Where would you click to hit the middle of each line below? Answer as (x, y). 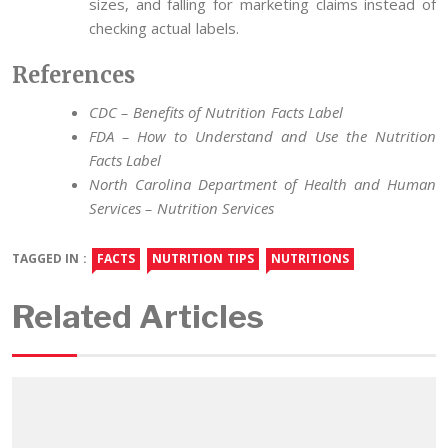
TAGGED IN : (49, 258)
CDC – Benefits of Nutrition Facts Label (216, 112)
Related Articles (138, 316)
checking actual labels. (164, 27)
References (73, 75)
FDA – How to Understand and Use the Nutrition (262, 136)
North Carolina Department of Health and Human (262, 184)
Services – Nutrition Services (181, 208)
